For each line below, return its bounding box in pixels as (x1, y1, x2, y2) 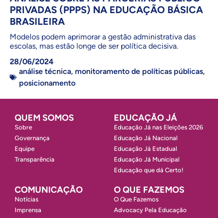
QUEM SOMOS (15, 112, 74, 123)
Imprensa (15, 206, 41, 214)
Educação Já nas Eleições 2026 (114, 123, 203, 131)
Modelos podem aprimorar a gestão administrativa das (10, 32, 196, 41)
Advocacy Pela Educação (114, 206, 187, 214)
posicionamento (19, 78, 75, 88)
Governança (15, 134, 50, 142)
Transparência (15, 155, 54, 163)
